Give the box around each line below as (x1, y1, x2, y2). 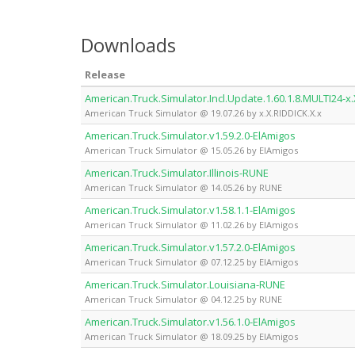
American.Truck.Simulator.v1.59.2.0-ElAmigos (85, 128, 296, 143)
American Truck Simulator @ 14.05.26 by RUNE (85, 181, 282, 193)
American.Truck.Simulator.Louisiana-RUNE (85, 277, 285, 292)
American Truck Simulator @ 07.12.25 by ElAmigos (85, 255, 298, 268)
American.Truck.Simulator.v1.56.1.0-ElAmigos (85, 314, 296, 329)
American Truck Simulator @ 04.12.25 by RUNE (85, 292, 282, 305)
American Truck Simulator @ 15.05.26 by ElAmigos (85, 143, 298, 156)
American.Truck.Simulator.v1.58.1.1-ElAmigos (85, 202, 296, 217)
